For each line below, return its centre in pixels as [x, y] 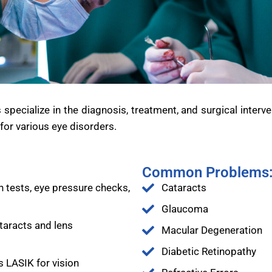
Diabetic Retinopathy [209, 251]
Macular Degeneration [212, 230]
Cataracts [184, 188]
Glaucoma [185, 209]
